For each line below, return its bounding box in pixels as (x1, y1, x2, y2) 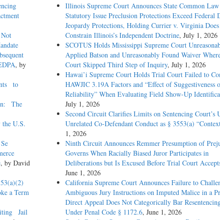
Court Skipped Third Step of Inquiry (65, 60, 167, 70)
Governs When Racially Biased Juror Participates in (65, 148, 209, 158)
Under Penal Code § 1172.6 (65, 207, 142, 217)
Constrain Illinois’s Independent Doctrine (65, 30, 179, 40)
